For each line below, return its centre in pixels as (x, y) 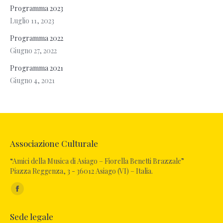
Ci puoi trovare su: (39, 186)
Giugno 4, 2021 (32, 81)
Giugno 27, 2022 (33, 51)
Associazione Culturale (54, 144)
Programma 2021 (37, 68)
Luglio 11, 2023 (32, 21)
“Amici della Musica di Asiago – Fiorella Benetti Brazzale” (97, 161)
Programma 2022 (37, 38)
